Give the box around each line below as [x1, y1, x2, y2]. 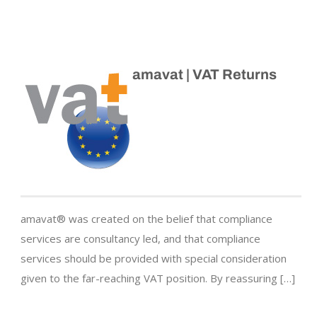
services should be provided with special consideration [21, 251, 287, 266]
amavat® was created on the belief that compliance [21, 212, 272, 226]
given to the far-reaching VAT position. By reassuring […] [21, 271, 295, 286]
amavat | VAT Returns [132, 67, 277, 83]
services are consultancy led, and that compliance [21, 231, 260, 246]
